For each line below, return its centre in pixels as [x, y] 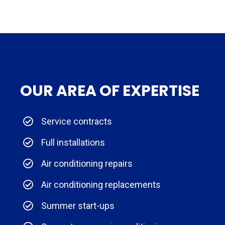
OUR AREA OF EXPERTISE [110, 91]
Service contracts [77, 121]
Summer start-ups [78, 205]
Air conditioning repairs [87, 163]
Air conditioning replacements [101, 184]
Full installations [73, 142]
